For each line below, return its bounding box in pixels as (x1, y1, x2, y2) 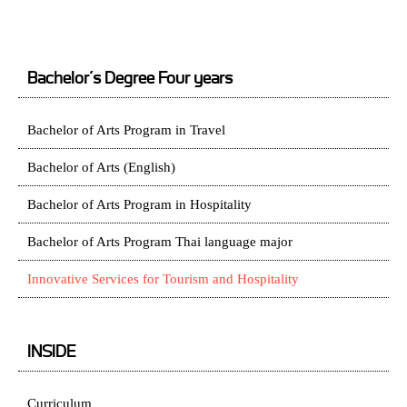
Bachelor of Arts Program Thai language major (27, 234, 293, 249)
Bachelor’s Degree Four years (27, 67, 233, 91)
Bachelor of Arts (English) (27, 160, 175, 174)
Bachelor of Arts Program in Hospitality (27, 197, 252, 212)
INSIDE (27, 341, 75, 364)
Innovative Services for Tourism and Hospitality (27, 272, 299, 286)
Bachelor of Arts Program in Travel (27, 123, 225, 137)
